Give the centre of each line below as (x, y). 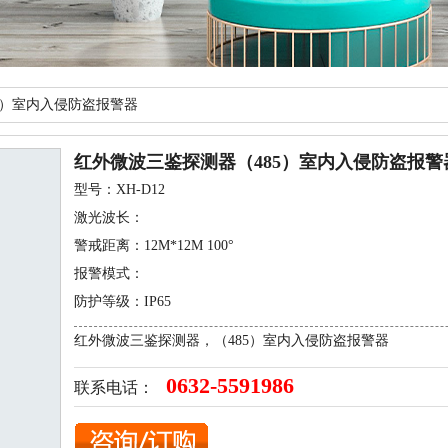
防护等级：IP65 (122, 301)
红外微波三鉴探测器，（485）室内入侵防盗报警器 (231, 340)
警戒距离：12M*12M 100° (154, 245)
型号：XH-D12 (119, 189)
